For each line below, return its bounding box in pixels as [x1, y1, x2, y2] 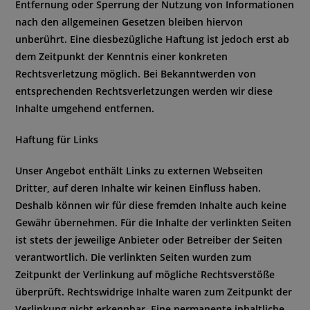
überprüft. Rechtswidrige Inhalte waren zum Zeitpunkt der [15, 285, 293, 298]
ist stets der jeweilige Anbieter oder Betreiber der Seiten [15, 233, 283, 246]
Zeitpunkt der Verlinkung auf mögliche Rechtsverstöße [15, 268, 275, 281]
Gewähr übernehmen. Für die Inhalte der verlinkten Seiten [15, 216, 292, 229]
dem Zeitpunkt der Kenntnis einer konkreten [15, 50, 228, 63]
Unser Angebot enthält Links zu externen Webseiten [15, 164, 264, 177]
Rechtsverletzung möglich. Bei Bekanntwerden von [15, 67, 257, 80]
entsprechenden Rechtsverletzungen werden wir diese [15, 84, 273, 98]
